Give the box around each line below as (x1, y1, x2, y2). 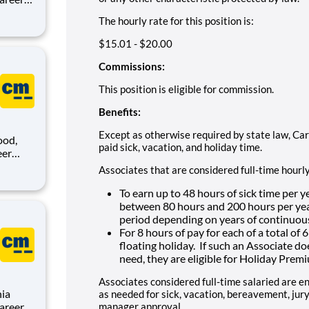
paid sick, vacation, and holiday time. (99, 140, 262, 153)
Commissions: (99, 59, 165, 72)
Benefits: (99, 105, 141, 118)
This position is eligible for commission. (99, 82, 274, 95)
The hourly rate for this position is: (99, 14, 254, 27)
